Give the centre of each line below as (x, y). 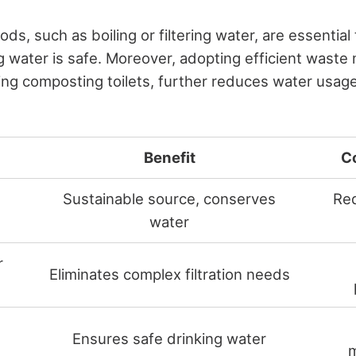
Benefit (169, 157)
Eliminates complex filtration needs (169, 274)
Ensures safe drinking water (169, 338)
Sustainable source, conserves (169, 198)
